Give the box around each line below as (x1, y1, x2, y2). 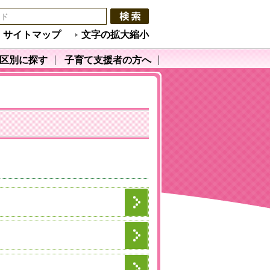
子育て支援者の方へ (64, 55, 151, 65)
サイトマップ (3, 30, 61, 40)
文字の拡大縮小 (81, 30, 149, 40)
